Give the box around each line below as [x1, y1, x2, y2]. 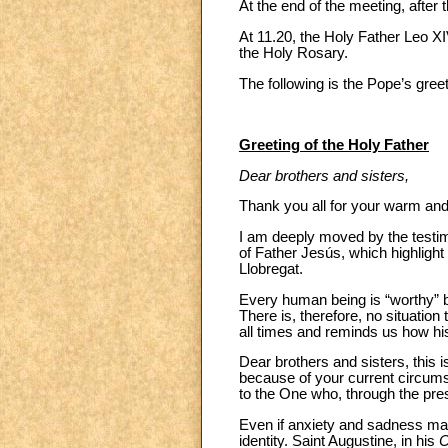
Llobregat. [239, 260, 303, 277]
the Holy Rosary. [239, 44, 348, 61]
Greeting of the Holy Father [239, 136, 429, 153]
